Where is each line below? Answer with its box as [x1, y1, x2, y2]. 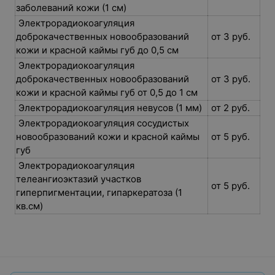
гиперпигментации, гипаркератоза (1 [16, 187, 182, 198]
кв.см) [16, 200, 45, 212]
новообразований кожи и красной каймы [16, 131, 199, 142]
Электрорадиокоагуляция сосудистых [16, 117, 189, 129]
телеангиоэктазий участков [16, 173, 141, 185]
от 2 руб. [209, 102, 252, 114]
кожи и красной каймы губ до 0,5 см [16, 44, 181, 56]
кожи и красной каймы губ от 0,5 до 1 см [16, 87, 200, 98]
